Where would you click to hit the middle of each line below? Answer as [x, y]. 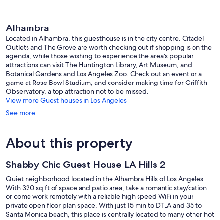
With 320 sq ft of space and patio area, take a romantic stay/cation [106, 188]
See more [21, 113]
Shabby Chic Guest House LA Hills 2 [85, 165]
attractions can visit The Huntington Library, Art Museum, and [99, 65]
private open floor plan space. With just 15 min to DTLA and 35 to [104, 206]
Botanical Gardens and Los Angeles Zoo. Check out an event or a [104, 74]
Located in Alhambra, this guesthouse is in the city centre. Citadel [105, 39]
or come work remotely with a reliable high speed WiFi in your [100, 197]
